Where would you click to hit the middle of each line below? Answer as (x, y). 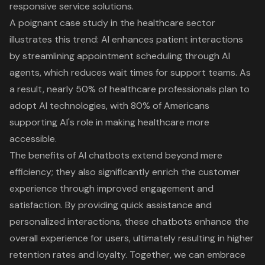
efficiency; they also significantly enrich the (104, 172)
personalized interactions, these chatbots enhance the (129, 221)
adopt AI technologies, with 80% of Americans (109, 105)
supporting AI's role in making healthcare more (109, 122)
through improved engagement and (135, 188)
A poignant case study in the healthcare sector (112, 22)
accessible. (33, 138)
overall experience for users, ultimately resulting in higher (132, 238)
